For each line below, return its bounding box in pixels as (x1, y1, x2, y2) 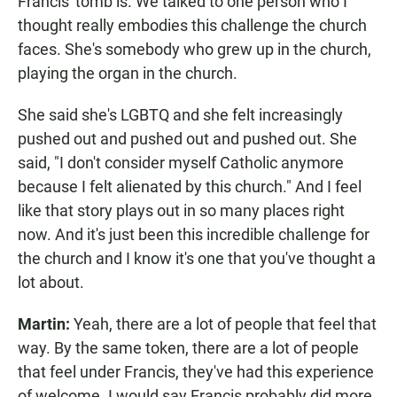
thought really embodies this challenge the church (18, 16, 367, 35)
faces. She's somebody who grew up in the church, (18, 40, 371, 59)
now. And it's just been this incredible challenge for (18, 225, 370, 245)
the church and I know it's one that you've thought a (18, 249, 376, 269)
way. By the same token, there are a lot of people (18, 339, 359, 358)
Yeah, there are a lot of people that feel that (70, 315, 377, 334)
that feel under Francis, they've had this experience (18, 362, 374, 382)
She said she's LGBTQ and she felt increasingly (18, 105, 343, 125)
